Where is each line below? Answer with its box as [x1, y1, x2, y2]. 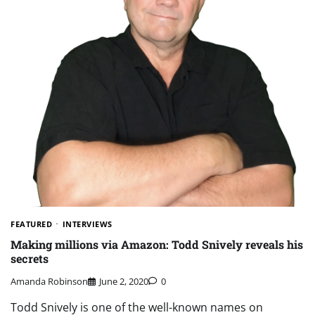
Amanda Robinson [11, 274, 88, 288]
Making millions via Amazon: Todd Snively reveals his [11, 236, 303, 252]
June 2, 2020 [99, 274, 148, 288]
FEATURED [11, 219, 52, 230]
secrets [11, 250, 49, 266]
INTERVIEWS [62, 219, 112, 230]
